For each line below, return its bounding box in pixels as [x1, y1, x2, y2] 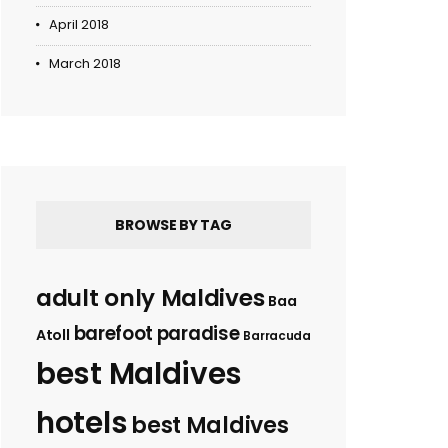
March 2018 [49, 54, 121, 74]
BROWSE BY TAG [115, 215, 232, 236]
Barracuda [243, 327, 311, 345]
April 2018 [49, 15, 109, 35]
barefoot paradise [73, 321, 240, 347]
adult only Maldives [36, 282, 265, 315]
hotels [36, 402, 128, 444]
